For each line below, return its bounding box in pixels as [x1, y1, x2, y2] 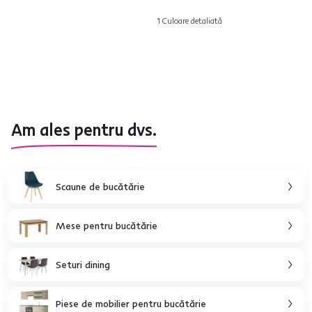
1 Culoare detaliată [157, 15, 222, 26]
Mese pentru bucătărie [56, 219, 157, 232]
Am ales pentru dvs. [11, 119, 157, 141]
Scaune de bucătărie [56, 180, 145, 193]
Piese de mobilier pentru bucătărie [56, 297, 206, 310]
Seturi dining [56, 258, 110, 271]
